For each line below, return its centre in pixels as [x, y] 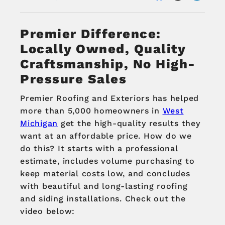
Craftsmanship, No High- [108, 64]
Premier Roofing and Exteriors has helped [109, 98]
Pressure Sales [73, 79]
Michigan [39, 124]
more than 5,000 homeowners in [91, 111]
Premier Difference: [91, 34]
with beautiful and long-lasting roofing [104, 186]
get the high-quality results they [129, 124]
